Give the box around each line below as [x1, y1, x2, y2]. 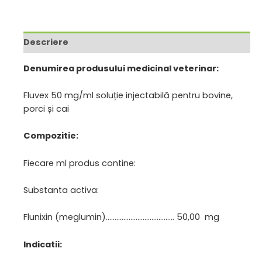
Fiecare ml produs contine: [23, 157, 136, 169]
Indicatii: [23, 238, 62, 250]
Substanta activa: [23, 184, 99, 196]
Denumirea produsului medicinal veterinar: [23, 62, 219, 74]
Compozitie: [23, 130, 78, 142]
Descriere [23, 36, 68, 48]
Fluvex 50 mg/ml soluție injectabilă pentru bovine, [23, 89, 233, 102]
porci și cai [23, 103, 69, 115]
